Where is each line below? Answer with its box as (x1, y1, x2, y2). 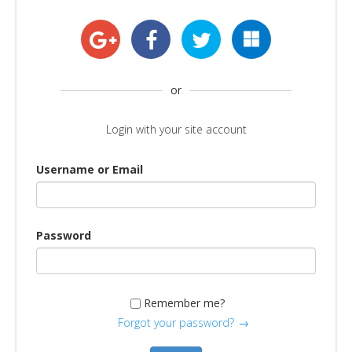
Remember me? (143, 295, 225, 310)
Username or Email (36, 162, 143, 177)
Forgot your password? (118, 315, 234, 330)
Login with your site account (105, 122, 247, 137)
